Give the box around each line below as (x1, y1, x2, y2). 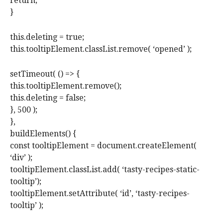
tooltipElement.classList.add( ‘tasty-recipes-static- (10, 165, 200, 175)
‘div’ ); (10, 153, 32, 163)
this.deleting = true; (10, 32, 84, 42)
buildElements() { (10, 129, 76, 139)
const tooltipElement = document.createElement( (10, 141, 197, 151)
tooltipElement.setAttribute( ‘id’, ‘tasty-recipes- (10, 189, 190, 199)
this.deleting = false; (10, 93, 86, 103)
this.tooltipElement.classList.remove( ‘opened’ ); (10, 44, 192, 54)
